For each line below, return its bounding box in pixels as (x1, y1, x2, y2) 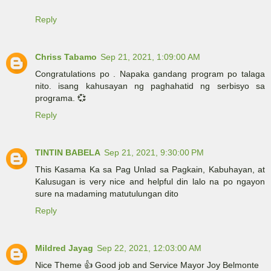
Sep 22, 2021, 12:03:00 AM (97, 243, 201, 253)
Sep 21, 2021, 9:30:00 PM (104, 148, 204, 158)
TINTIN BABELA (35, 148, 100, 158)
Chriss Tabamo (35, 52, 97, 62)
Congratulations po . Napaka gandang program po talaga (35, 69, 265, 79)
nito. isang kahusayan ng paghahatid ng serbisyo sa (35, 81, 265, 91)
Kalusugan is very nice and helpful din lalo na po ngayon (35, 177, 265, 187)
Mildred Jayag (35, 243, 93, 253)
